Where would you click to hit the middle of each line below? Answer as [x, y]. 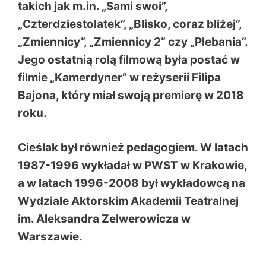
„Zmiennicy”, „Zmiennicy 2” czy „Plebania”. [133, 42]
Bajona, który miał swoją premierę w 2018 [131, 95]
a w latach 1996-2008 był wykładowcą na [132, 183]
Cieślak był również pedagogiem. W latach [133, 148]
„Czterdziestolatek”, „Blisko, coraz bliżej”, [130, 24]
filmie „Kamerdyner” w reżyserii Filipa [119, 77]
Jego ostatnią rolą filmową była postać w [129, 59]
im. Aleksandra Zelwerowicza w [104, 219]
